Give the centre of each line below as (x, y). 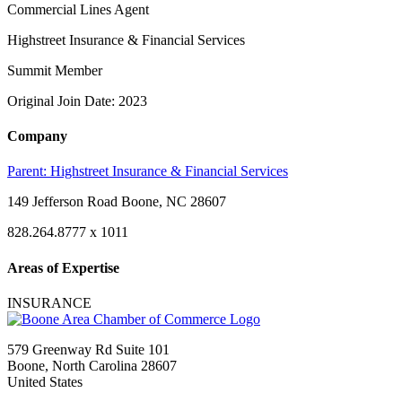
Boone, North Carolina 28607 (92, 365)
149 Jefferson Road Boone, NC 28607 (117, 202)
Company (37, 136)
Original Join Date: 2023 (77, 100)
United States (45, 381)
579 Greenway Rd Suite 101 (88, 349)
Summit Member (55, 70)
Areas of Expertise (63, 267)
